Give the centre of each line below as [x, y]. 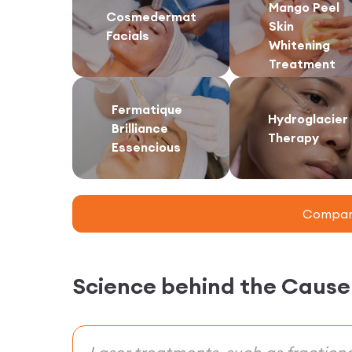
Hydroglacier [308, 118]
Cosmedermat [151, 16]
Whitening [299, 44]
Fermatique [147, 109]
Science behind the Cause [211, 286]
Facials [127, 35]
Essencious [146, 147]
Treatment [302, 63]
